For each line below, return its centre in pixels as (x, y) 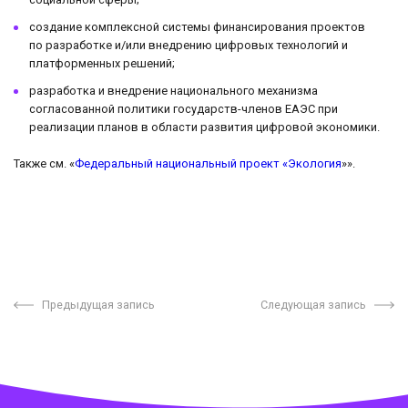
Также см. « (44, 164)
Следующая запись (314, 305)
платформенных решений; (102, 64)
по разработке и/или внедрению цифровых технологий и (189, 46)
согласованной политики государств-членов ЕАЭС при (184, 109)
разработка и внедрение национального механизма (173, 91)
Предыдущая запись (98, 305)
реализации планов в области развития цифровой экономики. (204, 127)
